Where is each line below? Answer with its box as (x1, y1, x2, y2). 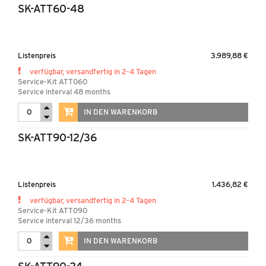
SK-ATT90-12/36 (18, 131, 97, 144)
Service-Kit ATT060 (18, 77, 87, 86)
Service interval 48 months (18, 87, 110, 96)
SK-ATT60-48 (18, 2, 84, 15)
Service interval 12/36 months (18, 216, 121, 225)
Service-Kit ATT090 (18, 206, 87, 215)
